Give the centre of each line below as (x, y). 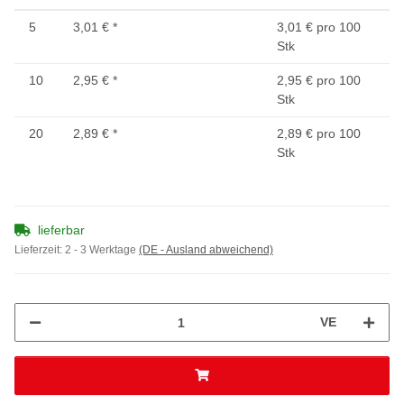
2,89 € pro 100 (319, 134)
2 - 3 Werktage (102, 250)
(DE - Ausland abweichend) (206, 250)
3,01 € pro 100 (319, 28)
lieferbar (61, 230)
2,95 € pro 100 (319, 81)
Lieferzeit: (40, 250)
